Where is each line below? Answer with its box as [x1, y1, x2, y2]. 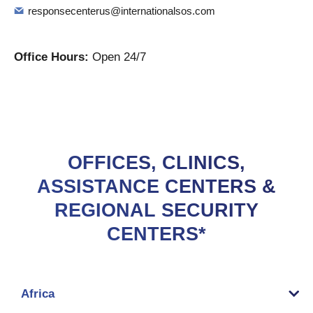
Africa [21, 287, 54, 300]
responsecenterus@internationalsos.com [28, 5, 215, 17]
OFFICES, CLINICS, [68, 152, 245, 173]
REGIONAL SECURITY [54, 200, 259, 221]
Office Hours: [14, 50, 92, 64]
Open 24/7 [92, 50, 146, 64]
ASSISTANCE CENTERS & [37, 176, 276, 197]
